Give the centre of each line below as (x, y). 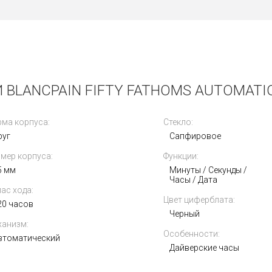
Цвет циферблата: (199, 200)
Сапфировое (195, 136)
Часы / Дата (193, 180)
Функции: (181, 156)
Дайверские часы (204, 248)
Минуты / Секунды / (208, 170)
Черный (185, 214)
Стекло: (178, 122)
